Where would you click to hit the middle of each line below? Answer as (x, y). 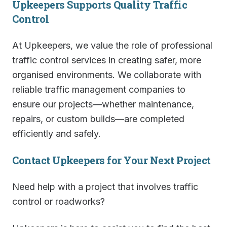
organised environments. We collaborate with (107, 75)
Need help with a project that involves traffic (105, 187)
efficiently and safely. (56, 134)
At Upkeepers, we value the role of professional (112, 45)
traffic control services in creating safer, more (107, 60)
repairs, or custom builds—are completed (98, 119)
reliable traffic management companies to (99, 89)
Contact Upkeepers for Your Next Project (111, 160)
